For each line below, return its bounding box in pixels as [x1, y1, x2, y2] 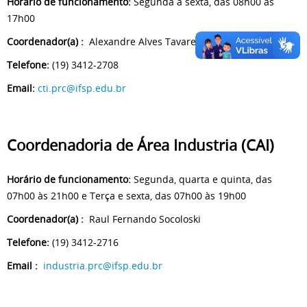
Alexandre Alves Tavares [84, 34, 201, 48]
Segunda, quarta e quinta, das [131, 173, 272, 186]
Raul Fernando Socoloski [84, 212, 201, 226]
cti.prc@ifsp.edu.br [38, 81, 126, 95]
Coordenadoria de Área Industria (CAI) [7, 135, 274, 156]
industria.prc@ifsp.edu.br [43, 259, 162, 273]
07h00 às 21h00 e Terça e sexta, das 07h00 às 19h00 [7, 189, 246, 203]
